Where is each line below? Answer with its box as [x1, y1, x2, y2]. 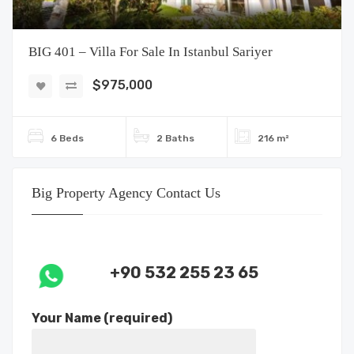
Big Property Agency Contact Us [32, 185, 220, 201]
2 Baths [156, 133, 194, 144]
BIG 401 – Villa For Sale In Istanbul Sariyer [28, 44, 273, 59]
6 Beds [51, 133, 84, 144]
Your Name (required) [32, 311, 172, 326]
